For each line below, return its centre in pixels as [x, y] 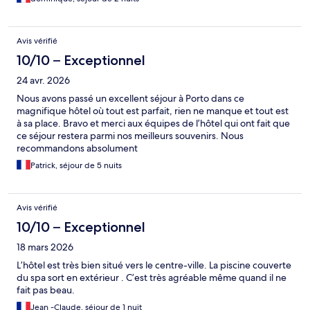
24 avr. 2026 [43, 80]
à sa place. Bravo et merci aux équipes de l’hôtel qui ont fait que [153, 123]
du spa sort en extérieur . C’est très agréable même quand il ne [152, 277]
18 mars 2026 [45, 247]
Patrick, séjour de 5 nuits [76, 165]
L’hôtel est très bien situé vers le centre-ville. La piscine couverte [154, 265]
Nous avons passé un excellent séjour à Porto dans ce [130, 98]
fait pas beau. [46, 290]
